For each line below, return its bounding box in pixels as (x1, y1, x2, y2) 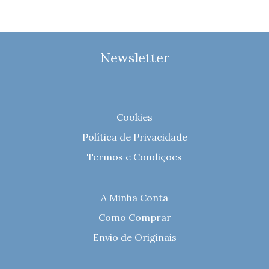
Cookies (116, 110, 153, 123)
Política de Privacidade (82, 130, 187, 143)
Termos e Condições (87, 150, 182, 163)
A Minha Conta (101, 191, 168, 204)
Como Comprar (98, 211, 171, 223)
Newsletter (100, 49, 169, 66)
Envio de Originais (92, 231, 177, 243)
